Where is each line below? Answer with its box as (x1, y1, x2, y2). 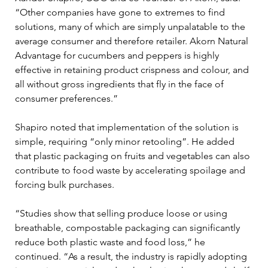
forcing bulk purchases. (15, 179, 114, 191)
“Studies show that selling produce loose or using (15, 208, 230, 220)
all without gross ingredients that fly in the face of (15, 78, 226, 90)
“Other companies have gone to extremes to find (15, 7, 227, 19)
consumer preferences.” (15, 93, 118, 105)
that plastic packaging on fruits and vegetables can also (15, 150, 252, 162)
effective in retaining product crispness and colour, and (15, 64, 251, 76)
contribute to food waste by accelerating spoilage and (15, 165, 248, 176)
